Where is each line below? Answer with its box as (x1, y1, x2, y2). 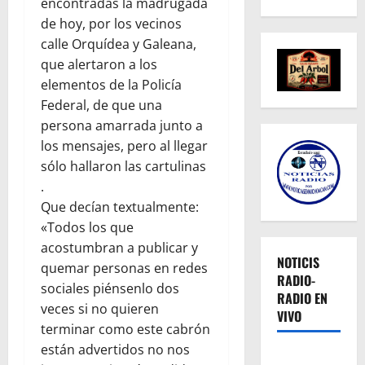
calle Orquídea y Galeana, (41, 34, 196, 53)
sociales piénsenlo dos (41, 279, 179, 297)
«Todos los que (41, 218, 134, 236)
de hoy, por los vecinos (41, 14, 182, 33)
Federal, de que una (41, 95, 162, 114)
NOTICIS (276, 253, 319, 273)
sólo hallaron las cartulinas (41, 156, 206, 175)
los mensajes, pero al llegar (41, 136, 208, 155)
